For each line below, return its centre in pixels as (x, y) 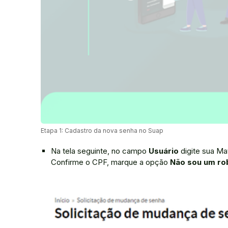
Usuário (164, 151)
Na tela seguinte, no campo (100, 151)
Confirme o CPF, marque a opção (110, 162)
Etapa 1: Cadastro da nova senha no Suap (102, 130)
